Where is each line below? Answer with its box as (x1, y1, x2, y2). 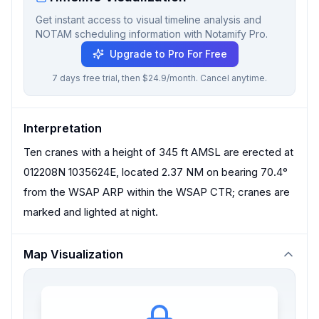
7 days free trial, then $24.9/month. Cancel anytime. (52, 73, 267, 83)
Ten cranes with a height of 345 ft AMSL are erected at (23, 145, 293, 159)
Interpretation (23, 121, 102, 135)
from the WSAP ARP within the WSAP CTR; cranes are (23, 185, 290, 199)
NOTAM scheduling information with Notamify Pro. (36, 28, 268, 40)
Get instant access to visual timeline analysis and (36, 14, 261, 26)
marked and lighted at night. (23, 205, 158, 219)
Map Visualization (23, 247, 123, 261)
